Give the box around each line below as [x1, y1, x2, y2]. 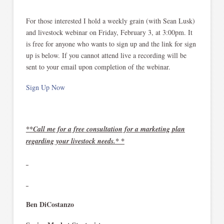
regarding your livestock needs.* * [25, 135, 124, 146]
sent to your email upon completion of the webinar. [25, 61, 170, 71]
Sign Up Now [25, 82, 65, 92]
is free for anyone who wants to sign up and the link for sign [25, 38, 196, 48]
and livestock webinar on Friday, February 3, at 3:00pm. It [25, 27, 192, 37]
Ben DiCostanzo [25, 198, 74, 209]
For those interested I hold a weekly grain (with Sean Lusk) [25, 15, 195, 25]
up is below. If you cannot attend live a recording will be [25, 50, 186, 60]
